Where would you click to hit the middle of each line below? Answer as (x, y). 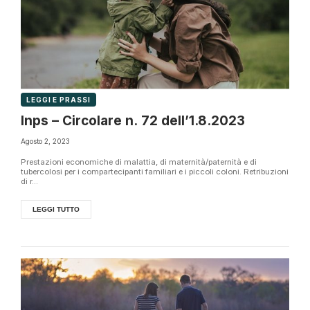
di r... (29, 181)
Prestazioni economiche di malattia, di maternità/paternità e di (139, 162)
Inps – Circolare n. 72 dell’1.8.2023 (133, 121)
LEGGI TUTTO (56, 209)
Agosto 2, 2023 (45, 141)
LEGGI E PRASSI (58, 100)
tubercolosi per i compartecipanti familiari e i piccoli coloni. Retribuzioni (155, 172)
